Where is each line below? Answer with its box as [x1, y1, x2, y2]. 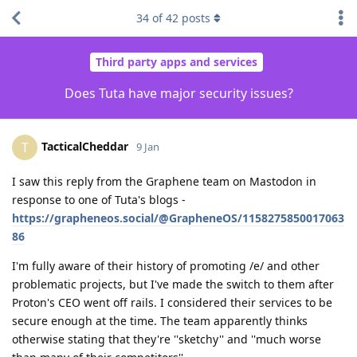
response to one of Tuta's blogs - [12, 191, 186, 207]
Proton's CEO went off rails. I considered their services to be [12, 294, 332, 310]
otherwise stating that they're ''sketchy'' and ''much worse [12, 331, 321, 347]
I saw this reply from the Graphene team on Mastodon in [12, 173, 316, 189]
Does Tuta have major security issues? [64, 84, 293, 102]
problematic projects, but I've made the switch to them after [12, 276, 334, 292]
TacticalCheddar [41, 138, 128, 154]
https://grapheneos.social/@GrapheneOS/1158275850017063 [12, 210, 344, 226]
